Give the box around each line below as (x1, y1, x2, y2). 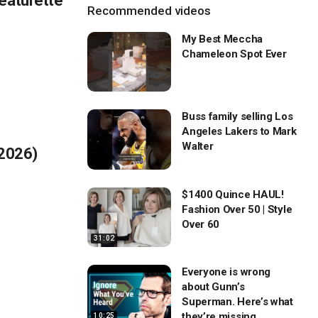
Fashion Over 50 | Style (182, 202, 292, 216)
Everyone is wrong (182, 265, 271, 278)
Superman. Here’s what (182, 295, 293, 308)
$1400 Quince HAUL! (182, 187, 284, 201)
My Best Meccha (182, 33, 263, 45)
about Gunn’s (182, 280, 245, 293)
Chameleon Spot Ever (182, 48, 287, 60)
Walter (182, 140, 214, 153)
